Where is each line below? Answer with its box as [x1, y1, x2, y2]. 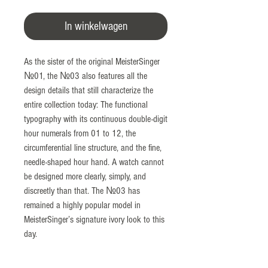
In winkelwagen [64, 19, 127, 33]
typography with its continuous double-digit [24, 113, 167, 124]
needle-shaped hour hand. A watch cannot [24, 156, 164, 167]
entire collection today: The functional [24, 99, 148, 110]
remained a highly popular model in [24, 199, 141, 211]
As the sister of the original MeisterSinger [24, 56, 160, 67]
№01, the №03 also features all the [24, 70, 147, 81]
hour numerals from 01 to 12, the [24, 127, 136, 139]
